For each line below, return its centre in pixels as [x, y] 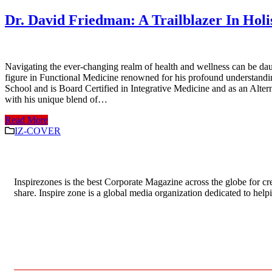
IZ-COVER [38, 131]
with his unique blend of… [56, 100]
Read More [26, 120]
